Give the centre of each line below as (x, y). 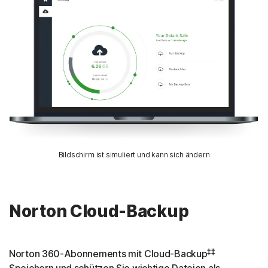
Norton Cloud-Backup (99, 211)
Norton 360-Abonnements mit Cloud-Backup (108, 254)
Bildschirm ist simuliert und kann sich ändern (134, 155)
